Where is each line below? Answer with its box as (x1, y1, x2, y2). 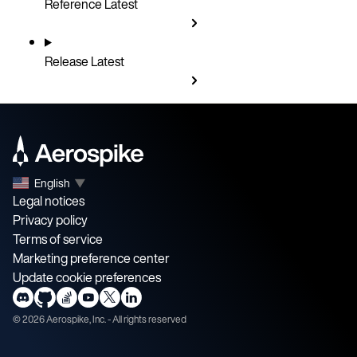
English (34, 175, 70, 192)
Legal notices (13, 191, 84, 211)
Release (45, 51, 91, 71)
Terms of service (13, 229, 103, 249)
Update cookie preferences (13, 268, 161, 288)
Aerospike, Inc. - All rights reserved (45, 312, 186, 327)
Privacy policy (13, 210, 88, 230)
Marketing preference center (13, 249, 170, 269)
